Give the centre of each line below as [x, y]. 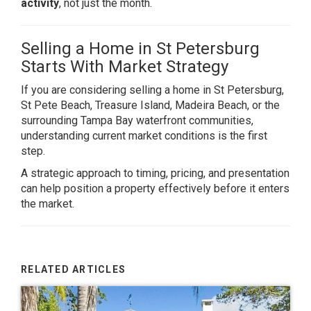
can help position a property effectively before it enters [155, 188]
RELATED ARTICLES [74, 269]
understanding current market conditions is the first [144, 136]
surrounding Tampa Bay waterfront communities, [137, 120]
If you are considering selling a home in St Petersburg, [152, 90]
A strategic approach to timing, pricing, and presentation [155, 173]
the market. [48, 204]
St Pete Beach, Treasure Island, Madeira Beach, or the [150, 105]
